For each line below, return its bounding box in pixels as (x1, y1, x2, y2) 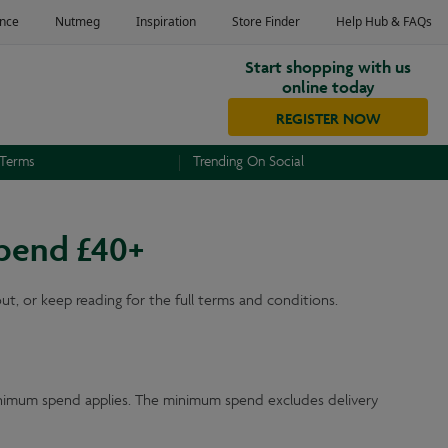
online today (281, 69, 375, 100)
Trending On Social (193, 152, 305, 172)
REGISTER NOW (275, 103, 381, 130)
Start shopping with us (245, 49, 411, 80)
